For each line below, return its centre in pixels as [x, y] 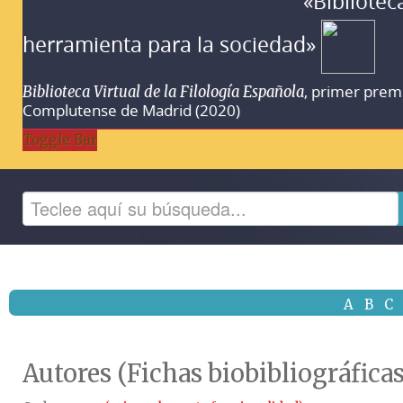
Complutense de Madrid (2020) [131, 110]
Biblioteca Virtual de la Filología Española [163, 92]
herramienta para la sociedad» [172, 44]
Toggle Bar [60, 139]
